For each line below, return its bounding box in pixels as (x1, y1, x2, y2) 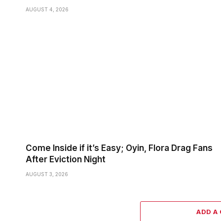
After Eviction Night (26, 154, 106, 165)
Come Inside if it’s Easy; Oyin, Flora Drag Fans (26, 143, 213, 153)
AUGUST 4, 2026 (26, 6, 69, 13)
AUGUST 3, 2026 (26, 171, 68, 178)
